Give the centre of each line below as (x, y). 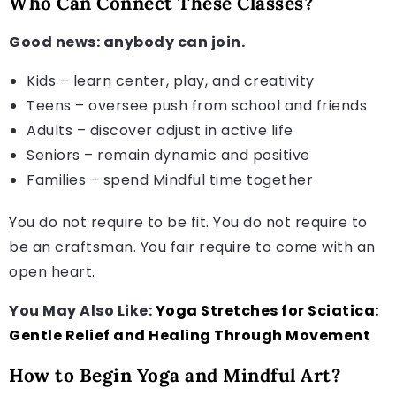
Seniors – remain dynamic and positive (168, 155)
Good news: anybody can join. (127, 42)
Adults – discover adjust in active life (160, 130)
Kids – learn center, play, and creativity (171, 80)
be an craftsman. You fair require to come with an (192, 247)
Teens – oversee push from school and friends (197, 105)
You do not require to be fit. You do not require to (188, 222)
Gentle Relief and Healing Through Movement (190, 335)
